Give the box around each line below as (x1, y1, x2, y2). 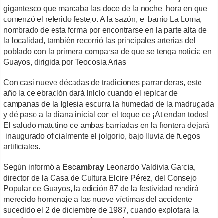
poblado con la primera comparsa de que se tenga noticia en (3, 47, 212, 55)
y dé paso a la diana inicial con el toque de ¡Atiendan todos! (3, 110, 209, 119)
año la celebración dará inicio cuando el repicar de (3, 89, 178, 97)
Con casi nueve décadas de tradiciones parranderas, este (3, 78, 202, 87)
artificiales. (3, 143, 41, 151)
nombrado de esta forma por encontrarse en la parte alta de (3, 26, 207, 34)
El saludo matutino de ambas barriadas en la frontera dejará (3, 121, 210, 129)
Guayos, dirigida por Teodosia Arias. (3, 58, 128, 66)
